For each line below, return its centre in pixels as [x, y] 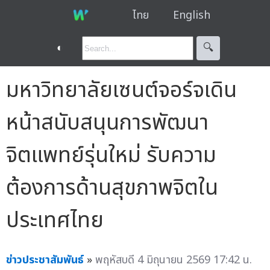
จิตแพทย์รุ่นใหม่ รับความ [111, 155]
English [191, 15]
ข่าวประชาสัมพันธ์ [45, 260]
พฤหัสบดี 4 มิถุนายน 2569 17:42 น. [174, 260]
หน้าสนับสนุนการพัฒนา [107, 123]
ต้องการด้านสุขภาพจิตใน [112, 188]
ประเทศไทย [55, 220]
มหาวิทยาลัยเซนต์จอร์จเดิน [121, 90]
